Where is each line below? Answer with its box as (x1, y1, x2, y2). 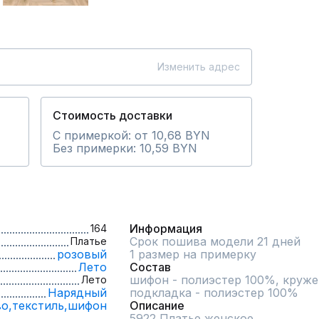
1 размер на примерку (130, 247, 256, 261)
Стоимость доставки (53, 108, 172, 122)
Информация (130, 221, 202, 236)
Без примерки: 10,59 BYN (53, 141, 197, 155)
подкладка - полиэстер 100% (130, 286, 298, 300)
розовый (57, 247, 107, 261)
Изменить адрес (157, 61, 240, 73)
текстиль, (12, 298, 68, 313)
